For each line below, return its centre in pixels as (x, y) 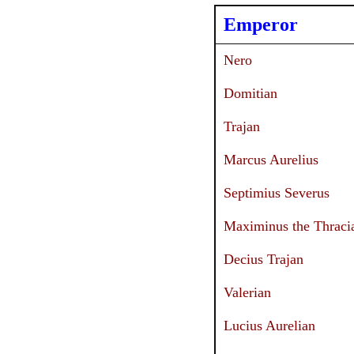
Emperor (261, 24)
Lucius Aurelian (269, 325)
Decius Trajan (264, 259)
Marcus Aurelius (271, 159)
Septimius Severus (277, 192)
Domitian (250, 93)
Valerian (247, 292)
